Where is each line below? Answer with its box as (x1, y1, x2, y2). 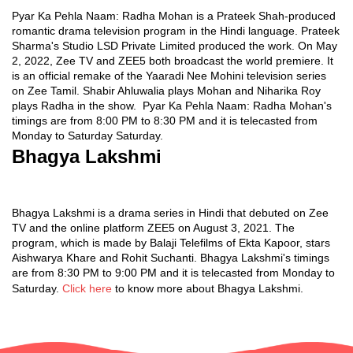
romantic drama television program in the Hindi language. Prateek (12, 24, 340, 37)
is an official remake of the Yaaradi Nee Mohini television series (12, 69, 326, 82)
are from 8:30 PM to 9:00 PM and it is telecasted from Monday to (12, 266, 335, 279)
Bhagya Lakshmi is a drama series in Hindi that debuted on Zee (12, 206, 329, 219)
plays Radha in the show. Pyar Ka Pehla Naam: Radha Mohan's (12, 99, 332, 112)
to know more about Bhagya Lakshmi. (112, 282, 303, 295)
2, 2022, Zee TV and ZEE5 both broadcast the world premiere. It (12, 54, 333, 67)
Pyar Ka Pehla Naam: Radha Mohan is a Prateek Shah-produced (12, 9, 336, 22)
